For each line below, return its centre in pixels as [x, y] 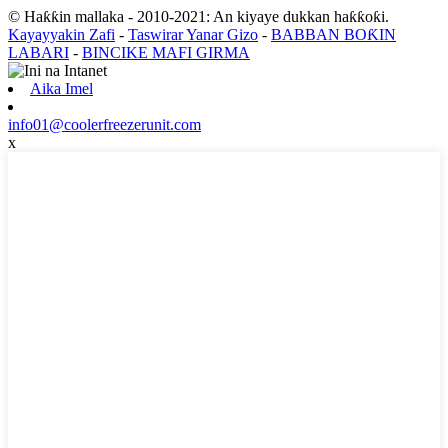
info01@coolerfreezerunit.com [104, 125]
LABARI [38, 53]
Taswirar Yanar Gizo [193, 35]
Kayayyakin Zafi [61, 35]
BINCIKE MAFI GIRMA [166, 53]
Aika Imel [61, 89]
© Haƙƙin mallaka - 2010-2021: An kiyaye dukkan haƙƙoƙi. [198, 17]
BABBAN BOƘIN [333, 35]
